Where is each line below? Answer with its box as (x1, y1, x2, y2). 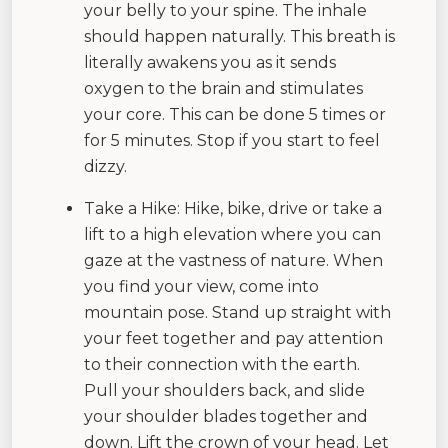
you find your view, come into (84, 276, 319, 296)
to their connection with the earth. (84, 354, 360, 374)
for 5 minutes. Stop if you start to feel (84, 130, 380, 150)
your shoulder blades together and (84, 406, 368, 426)
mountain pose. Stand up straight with (84, 302, 391, 322)
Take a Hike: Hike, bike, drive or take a (84, 198, 382, 218)
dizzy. (84, 156, 127, 176)
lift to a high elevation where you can (84, 224, 381, 244)
